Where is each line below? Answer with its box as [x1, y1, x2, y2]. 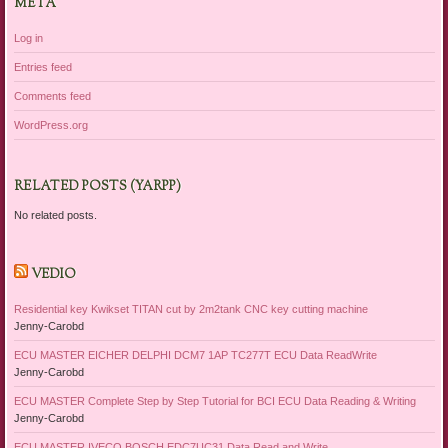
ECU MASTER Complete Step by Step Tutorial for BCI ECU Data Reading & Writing [13, 394, 416, 407]
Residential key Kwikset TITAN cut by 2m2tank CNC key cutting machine [13, 302, 368, 315]
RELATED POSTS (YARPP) [13, 177, 181, 196]
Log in [13, 31, 43, 44]
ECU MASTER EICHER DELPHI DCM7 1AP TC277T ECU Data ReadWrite [13, 348, 377, 361]
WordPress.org [13, 118, 88, 131]
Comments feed [13, 89, 91, 102]
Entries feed [13, 60, 72, 73]
